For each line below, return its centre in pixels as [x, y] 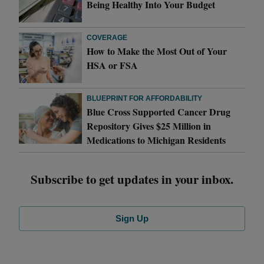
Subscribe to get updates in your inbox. [132, 179]
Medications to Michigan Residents [156, 140]
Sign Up [132, 218]
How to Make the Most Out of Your [157, 51]
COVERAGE [107, 37]
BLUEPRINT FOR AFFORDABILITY [145, 98]
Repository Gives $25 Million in [149, 126]
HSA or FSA [113, 65]
